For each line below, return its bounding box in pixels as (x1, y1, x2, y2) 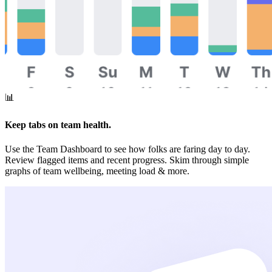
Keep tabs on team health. (5, 120, 111, 131)
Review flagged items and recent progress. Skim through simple (5, 154, 249, 165)
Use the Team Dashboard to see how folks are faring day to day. (5, 143, 250, 154)
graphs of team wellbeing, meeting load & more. (5, 165, 189, 176)
